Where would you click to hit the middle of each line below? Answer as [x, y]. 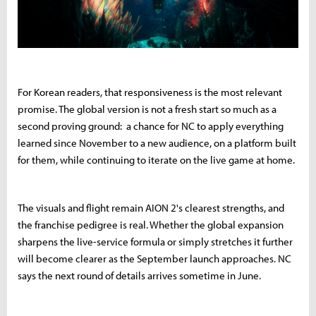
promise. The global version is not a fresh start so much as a [147, 109]
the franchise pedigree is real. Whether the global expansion [151, 224]
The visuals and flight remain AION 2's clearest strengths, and [151, 207]
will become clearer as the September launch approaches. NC [154, 258]
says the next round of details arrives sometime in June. [140, 275]
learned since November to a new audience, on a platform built [157, 142]
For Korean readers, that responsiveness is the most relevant [150, 92]
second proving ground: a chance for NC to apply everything [151, 126]
